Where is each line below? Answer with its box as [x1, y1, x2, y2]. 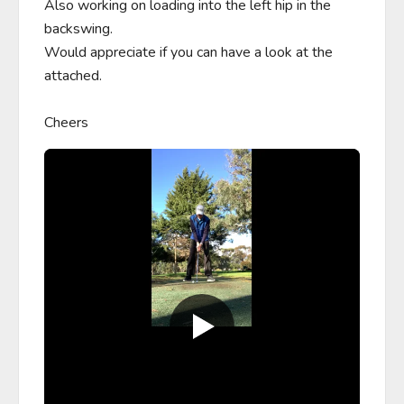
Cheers [44, 113, 88, 133]
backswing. [44, 19, 113, 39]
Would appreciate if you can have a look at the [44, 42, 333, 62]
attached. [44, 66, 102, 86]
